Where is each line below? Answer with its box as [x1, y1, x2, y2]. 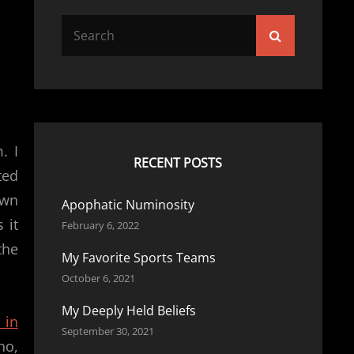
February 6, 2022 [61, 218, 139, 232]
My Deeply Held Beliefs [61, 302, 196, 319]
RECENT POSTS [134, 154, 223, 171]
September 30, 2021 [61, 324, 154, 338]
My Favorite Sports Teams [61, 249, 216, 266]
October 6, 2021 [61, 271, 135, 285]
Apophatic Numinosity [61, 196, 194, 213]
